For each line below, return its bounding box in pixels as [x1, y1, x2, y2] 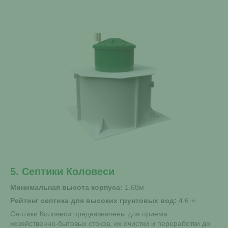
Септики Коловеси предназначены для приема [10, 209, 167, 218]
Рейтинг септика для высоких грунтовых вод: [10, 196, 177, 205]
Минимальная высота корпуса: [10, 183, 123, 191]
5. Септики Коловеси [10, 165, 115, 177]
